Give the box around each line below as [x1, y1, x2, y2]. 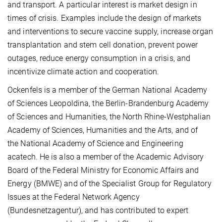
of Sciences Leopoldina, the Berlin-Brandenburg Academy [7, 99, 209, 109]
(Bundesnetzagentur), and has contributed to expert [7, 206, 189, 216]
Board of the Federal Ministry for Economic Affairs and [7, 166, 199, 175]
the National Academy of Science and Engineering [7, 139, 183, 149]
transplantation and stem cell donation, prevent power [7, 40, 198, 50]
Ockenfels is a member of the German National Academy [7, 85, 208, 95]
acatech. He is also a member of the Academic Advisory [7, 152, 204, 162]
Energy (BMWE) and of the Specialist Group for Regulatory [7, 179, 212, 189]
